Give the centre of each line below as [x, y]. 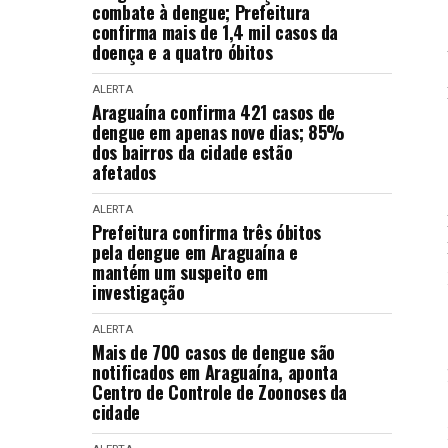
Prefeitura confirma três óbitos [206, 232]
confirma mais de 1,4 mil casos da [215, 32]
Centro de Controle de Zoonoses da [220, 392]
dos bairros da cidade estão [192, 152]
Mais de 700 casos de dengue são [213, 352]
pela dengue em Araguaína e [195, 252]
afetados [124, 172]
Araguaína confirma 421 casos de [213, 112]
